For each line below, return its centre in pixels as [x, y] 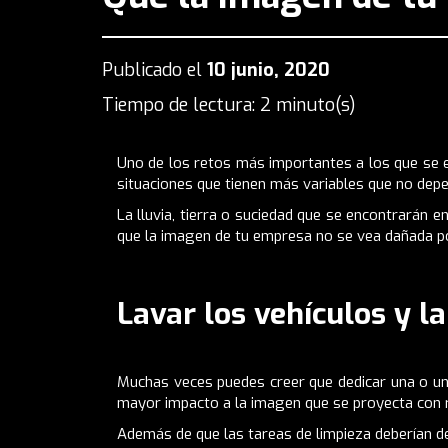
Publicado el [154, 69]
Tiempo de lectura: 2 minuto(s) [229, 104]
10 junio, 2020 [268, 69]
